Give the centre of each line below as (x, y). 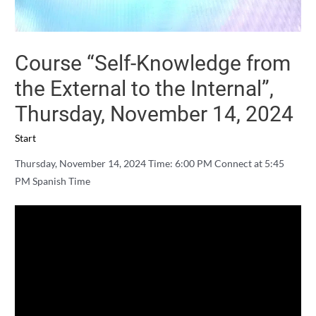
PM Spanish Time (53, 181)
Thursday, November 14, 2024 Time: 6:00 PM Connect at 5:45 (150, 163)
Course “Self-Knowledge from (153, 63)
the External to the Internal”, (145, 89)
